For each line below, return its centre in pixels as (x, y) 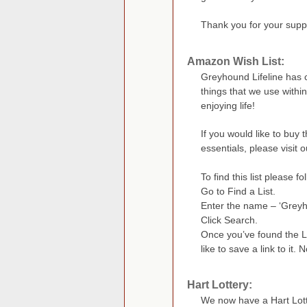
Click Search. (229, 220)
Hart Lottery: (220, 285)
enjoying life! (228, 105)
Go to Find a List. (238, 191)
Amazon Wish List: (236, 61)
